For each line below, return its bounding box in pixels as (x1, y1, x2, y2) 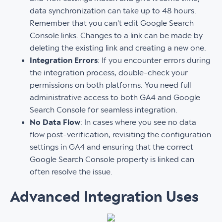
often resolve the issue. (30, 167, 112, 176)
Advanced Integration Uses (10, 189, 199, 205)
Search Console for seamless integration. (30, 106, 177, 114)
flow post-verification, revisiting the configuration (30, 130, 211, 139)
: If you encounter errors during (98, 56, 211, 65)
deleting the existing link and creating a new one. (30, 44, 206, 53)
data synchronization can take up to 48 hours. (30, 6, 196, 15)
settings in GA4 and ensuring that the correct (30, 143, 193, 152)
